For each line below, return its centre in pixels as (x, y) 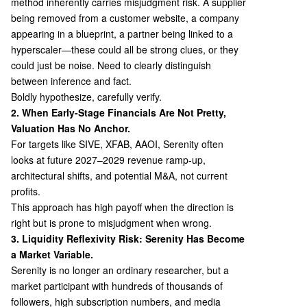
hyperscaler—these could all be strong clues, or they (125, 49)
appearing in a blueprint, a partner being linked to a (122, 34)
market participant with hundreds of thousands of (117, 286)
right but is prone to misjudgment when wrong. (111, 223)
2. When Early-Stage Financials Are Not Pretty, (119, 112)
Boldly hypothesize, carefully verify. (86, 97)
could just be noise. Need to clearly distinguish (111, 65)
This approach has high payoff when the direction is (122, 207)
